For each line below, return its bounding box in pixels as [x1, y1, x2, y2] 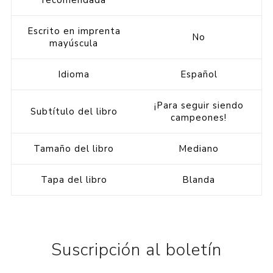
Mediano [179, 143, 219, 155]
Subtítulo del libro [30, 105, 118, 118]
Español [180, 68, 218, 81]
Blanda [182, 174, 216, 186]
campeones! [171, 112, 227, 124]
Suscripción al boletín [51, 238, 222, 262]
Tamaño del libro [34, 143, 115, 155]
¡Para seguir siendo [154, 99, 244, 112]
